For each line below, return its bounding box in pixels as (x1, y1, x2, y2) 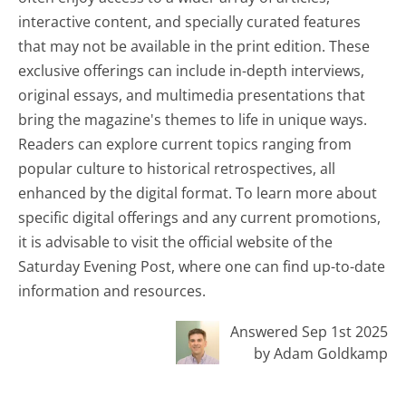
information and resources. (18, 280, 207, 301)
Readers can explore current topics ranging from (18, 133, 353, 154)
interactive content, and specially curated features (18, 11, 362, 32)
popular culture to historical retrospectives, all (18, 158, 336, 179)
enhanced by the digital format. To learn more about (18, 182, 378, 203)
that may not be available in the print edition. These (18, 35, 371, 56)
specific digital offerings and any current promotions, (18, 207, 382, 227)
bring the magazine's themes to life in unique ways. (18, 109, 368, 130)
